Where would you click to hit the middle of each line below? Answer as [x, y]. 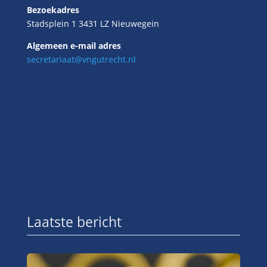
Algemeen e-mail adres [74, 45]
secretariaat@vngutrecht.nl [81, 59]
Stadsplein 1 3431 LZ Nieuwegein [93, 23]
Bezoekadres [53, 10]
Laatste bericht [74, 221]
